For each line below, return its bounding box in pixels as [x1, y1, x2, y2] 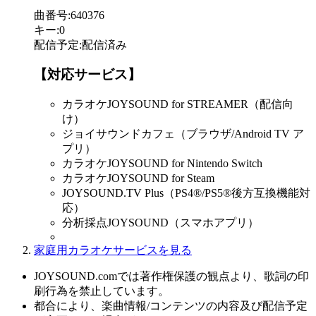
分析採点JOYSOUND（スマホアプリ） [62, 217, 259, 229]
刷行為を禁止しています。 [34, 285, 169, 298]
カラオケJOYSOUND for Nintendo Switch [62, 157, 262, 170]
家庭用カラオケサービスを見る [34, 244, 192, 257]
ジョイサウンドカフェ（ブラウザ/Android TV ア [62, 128, 304, 140]
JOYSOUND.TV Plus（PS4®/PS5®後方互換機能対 [62, 187, 310, 200]
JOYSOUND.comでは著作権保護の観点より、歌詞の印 [34, 270, 309, 283]
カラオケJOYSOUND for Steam [62, 172, 214, 185]
